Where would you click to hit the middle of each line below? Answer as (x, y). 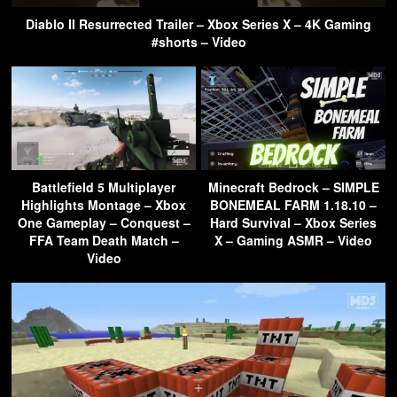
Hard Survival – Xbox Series (293, 223)
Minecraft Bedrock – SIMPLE (293, 187)
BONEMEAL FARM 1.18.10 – (293, 205)
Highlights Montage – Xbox (104, 205)
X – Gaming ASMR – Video (293, 241)
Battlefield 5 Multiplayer (104, 187)
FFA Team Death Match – (104, 241)
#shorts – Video (198, 42)
